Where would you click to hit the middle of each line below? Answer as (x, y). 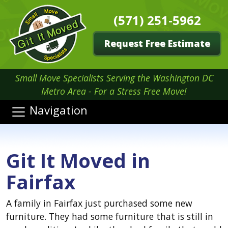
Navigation (59, 110)
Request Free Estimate (157, 43)
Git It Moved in (78, 160)
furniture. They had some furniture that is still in (110, 216)
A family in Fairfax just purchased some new (99, 203)
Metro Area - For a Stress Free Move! (114, 91)
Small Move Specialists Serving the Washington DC (114, 78)
